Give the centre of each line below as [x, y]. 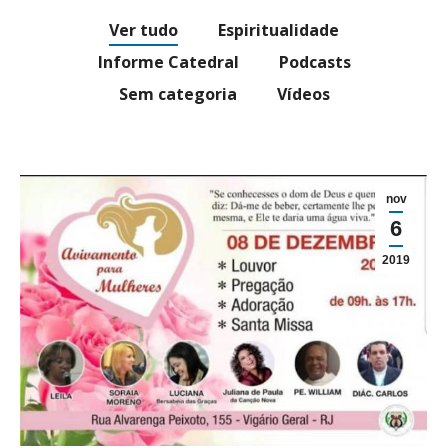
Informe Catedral [168, 62]
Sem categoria [177, 94]
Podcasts [314, 62]
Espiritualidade [278, 30]
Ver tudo [143, 30]
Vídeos [303, 94]
